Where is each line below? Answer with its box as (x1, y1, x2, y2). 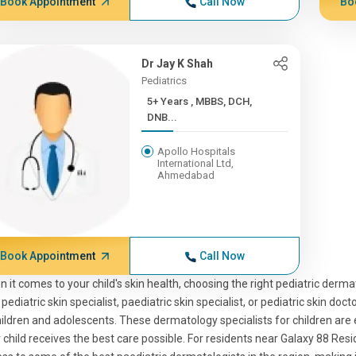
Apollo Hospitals (157, 145, 236, 157)
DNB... (147, 111, 178, 123)
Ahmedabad (157, 169, 215, 181)
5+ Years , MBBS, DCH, (147, 95, 192, 107)
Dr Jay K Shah (141, 57, 214, 70)
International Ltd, (157, 157, 234, 169)
